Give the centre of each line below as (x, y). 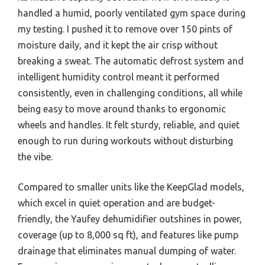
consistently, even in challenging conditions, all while (130, 93)
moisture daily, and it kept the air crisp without (118, 45)
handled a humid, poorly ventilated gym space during (132, 13)
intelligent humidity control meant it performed (119, 77)
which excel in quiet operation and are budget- (117, 203)
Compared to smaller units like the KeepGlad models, (131, 187)
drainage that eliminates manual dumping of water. (127, 251)
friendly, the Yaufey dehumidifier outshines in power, (130, 219)
